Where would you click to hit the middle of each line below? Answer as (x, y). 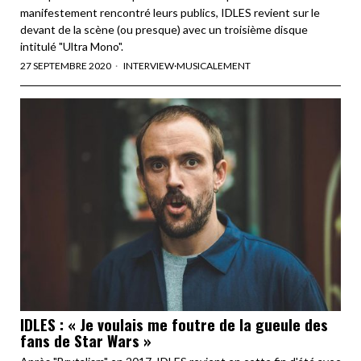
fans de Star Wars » (86, 340)
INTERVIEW (149, 65)
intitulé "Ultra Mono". (72, 46)
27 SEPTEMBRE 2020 (66, 65)
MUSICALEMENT (214, 65)
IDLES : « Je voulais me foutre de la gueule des (174, 324)
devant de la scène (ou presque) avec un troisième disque (164, 29)
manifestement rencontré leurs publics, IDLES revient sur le (170, 12)
